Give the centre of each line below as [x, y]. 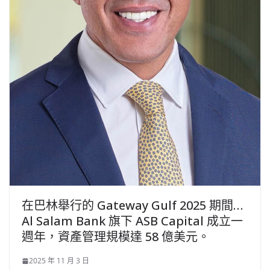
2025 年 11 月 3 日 [59, 261]
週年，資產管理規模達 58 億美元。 [116, 237]
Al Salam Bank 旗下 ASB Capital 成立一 [132, 221]
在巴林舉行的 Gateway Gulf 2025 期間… [132, 206]
